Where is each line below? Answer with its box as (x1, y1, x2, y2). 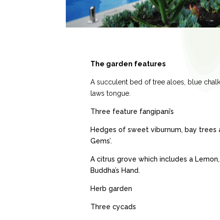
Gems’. (90, 137, 112, 145)
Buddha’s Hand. (90, 166, 140, 174)
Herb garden (90, 184, 133, 192)
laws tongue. (90, 89, 131, 97)
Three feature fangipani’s (90, 107, 174, 115)
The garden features (90, 59, 166, 68)
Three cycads (90, 202, 137, 211)
